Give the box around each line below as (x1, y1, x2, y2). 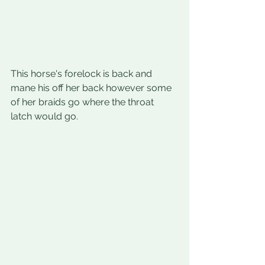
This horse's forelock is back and (11, 68, 154, 80)
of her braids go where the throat (11, 96, 156, 108)
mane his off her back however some (11, 82, 174, 94)
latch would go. (11, 111, 78, 122)
